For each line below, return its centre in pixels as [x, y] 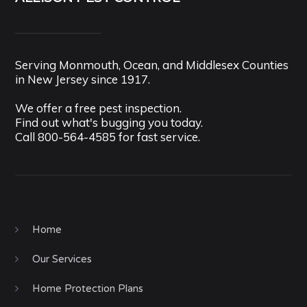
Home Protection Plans [88, 289]
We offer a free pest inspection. [99, 108]
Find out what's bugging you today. [109, 123]
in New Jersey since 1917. [83, 79]
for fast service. [158, 137]
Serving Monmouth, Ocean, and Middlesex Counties [152, 65]
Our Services [62, 259]
